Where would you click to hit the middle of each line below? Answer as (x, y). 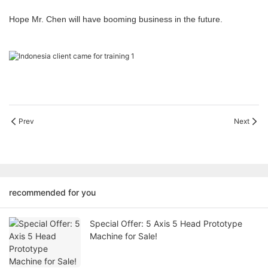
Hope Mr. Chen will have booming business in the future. (116, 19)
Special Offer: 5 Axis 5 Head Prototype (166, 224)
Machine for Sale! (124, 236)
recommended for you (52, 193)
